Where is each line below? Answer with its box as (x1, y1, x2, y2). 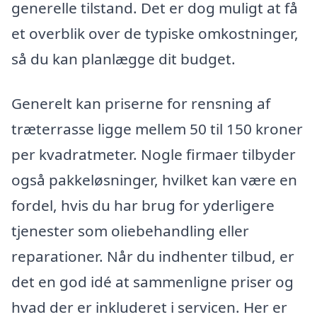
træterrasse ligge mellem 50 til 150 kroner (11, 119, 303, 139)
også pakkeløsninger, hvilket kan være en (11, 170, 297, 190)
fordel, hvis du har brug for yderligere (11, 195, 275, 216)
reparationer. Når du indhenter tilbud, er (11, 246, 294, 267)
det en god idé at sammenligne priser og (11, 272, 294, 292)
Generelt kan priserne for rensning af (11, 93, 270, 114)
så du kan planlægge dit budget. (11, 48, 236, 69)
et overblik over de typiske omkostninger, (11, 23, 299, 43)
